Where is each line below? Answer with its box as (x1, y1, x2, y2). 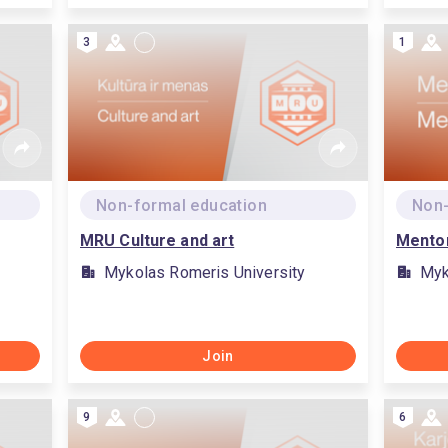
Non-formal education (96, 196, 267, 215)
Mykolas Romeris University (104, 263, 306, 282)
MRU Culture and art (80, 231, 235, 250)
